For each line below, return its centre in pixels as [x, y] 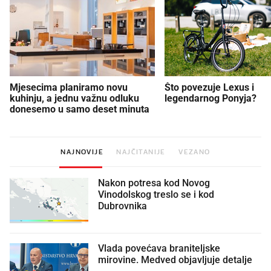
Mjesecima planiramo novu [69, 87]
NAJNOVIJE [82, 152]
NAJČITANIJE [141, 152]
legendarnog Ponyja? [211, 98]
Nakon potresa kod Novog [154, 183]
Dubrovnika [122, 206]
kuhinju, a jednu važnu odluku [74, 98]
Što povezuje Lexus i [209, 87]
